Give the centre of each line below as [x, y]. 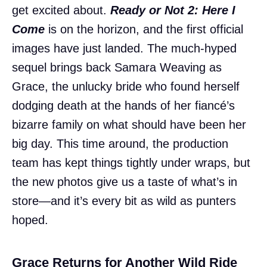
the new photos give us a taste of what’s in [125, 181]
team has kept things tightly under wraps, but [131, 162]
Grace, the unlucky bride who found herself [126, 86]
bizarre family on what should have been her [129, 124]
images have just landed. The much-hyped [124, 48]
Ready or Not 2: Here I [173, 10]
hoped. [30, 220]
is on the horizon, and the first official [144, 29]
